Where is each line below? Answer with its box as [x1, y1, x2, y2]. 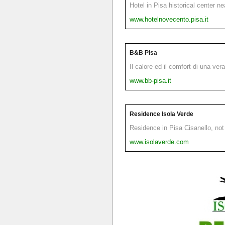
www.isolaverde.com [130, 138, 189, 146]
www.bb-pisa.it [130, 76, 171, 84]
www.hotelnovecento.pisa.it [130, 15, 208, 23]
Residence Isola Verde [130, 110, 193, 118]
